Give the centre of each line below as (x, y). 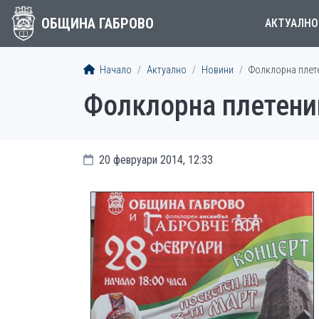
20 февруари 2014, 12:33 (155, 160)
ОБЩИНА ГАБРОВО (97, 23)
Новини (218, 70)
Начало (115, 70)
